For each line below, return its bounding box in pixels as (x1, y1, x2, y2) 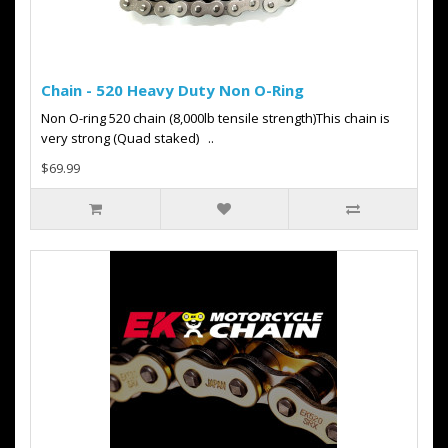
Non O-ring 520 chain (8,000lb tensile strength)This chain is (41, 109, 390, 127)
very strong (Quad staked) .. (41, 129, 214, 147)
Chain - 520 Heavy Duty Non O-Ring (41, 80, 304, 100)
